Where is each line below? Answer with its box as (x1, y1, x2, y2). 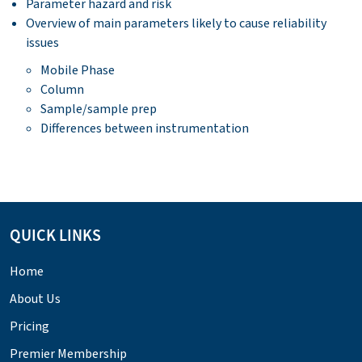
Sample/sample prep (40, 99, 157, 118)
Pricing (10, 317, 49, 335)
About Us (10, 289, 61, 308)
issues (26, 33, 59, 52)
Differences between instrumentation (40, 119, 249, 137)
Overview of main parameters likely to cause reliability (26, 14, 326, 32)
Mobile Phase (40, 61, 115, 79)
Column (40, 80, 84, 99)
